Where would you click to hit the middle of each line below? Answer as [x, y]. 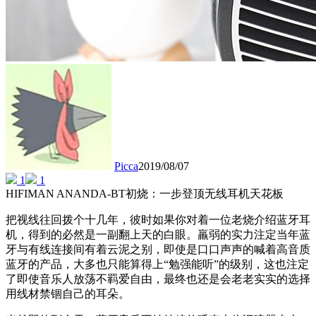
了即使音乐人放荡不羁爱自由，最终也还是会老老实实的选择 [158, 279]
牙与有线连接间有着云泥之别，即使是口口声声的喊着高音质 [158, 250]
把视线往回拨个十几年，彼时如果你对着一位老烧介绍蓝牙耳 [158, 220]
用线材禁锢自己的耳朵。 [68, 294]
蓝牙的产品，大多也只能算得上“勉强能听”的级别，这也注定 [157, 265]
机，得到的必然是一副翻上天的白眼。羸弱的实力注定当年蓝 [158, 235]
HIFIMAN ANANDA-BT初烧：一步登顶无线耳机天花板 [145, 194]
